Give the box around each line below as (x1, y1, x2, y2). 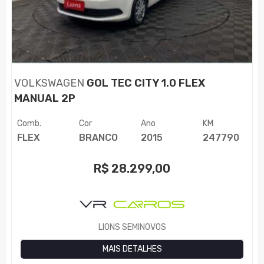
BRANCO (78, 132, 118, 144)
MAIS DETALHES (102, 244, 162, 255)
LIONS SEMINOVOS (98, 222, 166, 233)
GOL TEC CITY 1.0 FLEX (84, 77, 206, 90)
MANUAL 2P (14, 92, 76, 105)
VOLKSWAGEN (14, 77, 85, 90)
